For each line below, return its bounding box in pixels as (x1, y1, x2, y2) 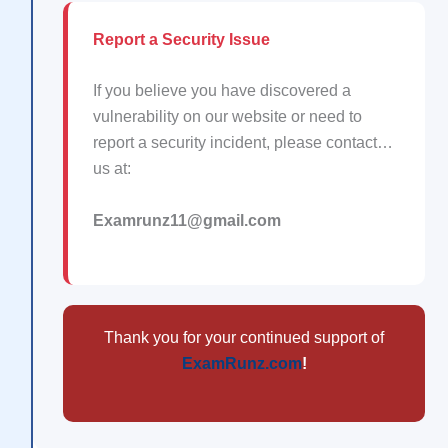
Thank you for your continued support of (104, 328, 384, 346)
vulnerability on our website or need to (93, 108, 362, 126)
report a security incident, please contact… (93, 134, 393, 152)
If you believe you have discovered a (93, 82, 351, 100)
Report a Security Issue (93, 30, 270, 48)
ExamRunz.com (181, 354, 302, 372)
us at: (93, 160, 131, 178)
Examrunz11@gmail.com (93, 211, 285, 229)
